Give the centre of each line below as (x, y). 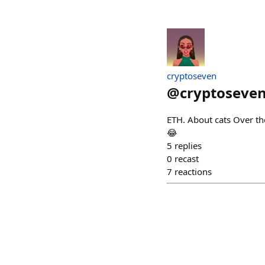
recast (187, 159)
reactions (193, 172)
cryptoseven (192, 76)
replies (188, 146)
